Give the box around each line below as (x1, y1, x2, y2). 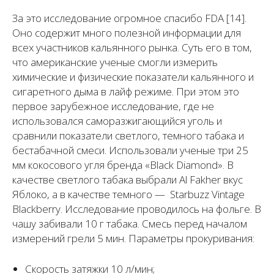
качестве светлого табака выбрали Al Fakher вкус (12, 172, 243, 187)
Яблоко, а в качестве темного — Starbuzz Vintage (12, 187, 245, 202)
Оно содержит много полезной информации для (12, 26, 241, 40)
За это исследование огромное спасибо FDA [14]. (12, 11, 246, 26)
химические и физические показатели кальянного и (12, 70, 254, 84)
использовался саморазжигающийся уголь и (12, 114, 222, 128)
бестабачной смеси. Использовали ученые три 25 (12, 143, 248, 158)
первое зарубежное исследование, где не (12, 99, 214, 114)
